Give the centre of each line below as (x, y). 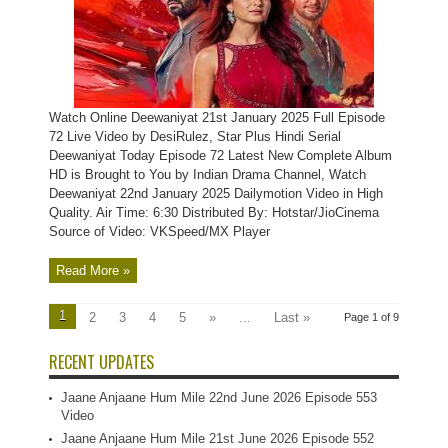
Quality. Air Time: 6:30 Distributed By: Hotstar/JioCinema (214, 212)
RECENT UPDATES (101, 362)
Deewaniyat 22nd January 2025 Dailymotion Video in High (216, 193)
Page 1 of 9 (371, 317)
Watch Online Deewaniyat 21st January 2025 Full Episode (217, 117)
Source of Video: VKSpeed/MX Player (159, 231)
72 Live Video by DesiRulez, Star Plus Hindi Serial (195, 136)
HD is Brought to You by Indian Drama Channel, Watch (207, 174)
